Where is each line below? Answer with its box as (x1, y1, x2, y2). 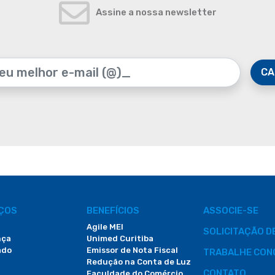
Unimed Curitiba (87, 234, 153, 243)
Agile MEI (87, 222, 123, 231)
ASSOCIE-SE (203, 205, 258, 216)
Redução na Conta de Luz (87, 257, 191, 266)
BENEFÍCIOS (87, 205, 139, 216)
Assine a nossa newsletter (95, 6, 217, 18)
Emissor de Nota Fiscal (87, 246, 178, 255)
